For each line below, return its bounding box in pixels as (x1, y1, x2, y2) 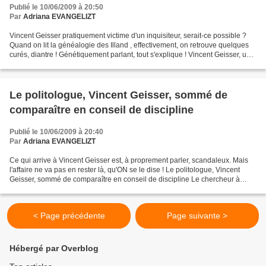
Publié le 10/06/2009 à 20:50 (9, 2, 103, 11)
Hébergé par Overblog (9, 243, 99, 253)
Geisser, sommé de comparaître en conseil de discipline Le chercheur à (9, 175, 240, 183)
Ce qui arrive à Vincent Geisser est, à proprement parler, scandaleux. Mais (9, 156, 248, 164)
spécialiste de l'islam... (9, 59, 81, 68)
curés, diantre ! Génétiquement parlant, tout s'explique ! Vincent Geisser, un (9, 50, 251, 59)
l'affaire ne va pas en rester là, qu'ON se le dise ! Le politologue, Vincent (9, 165, 240, 174)
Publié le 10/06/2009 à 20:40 (9, 127, 103, 136)
